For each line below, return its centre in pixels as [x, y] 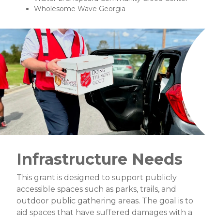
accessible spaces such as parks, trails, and [96, 189]
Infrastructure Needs [100, 159]
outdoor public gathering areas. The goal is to [105, 201]
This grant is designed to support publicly [97, 178]
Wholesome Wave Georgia [80, 9]
